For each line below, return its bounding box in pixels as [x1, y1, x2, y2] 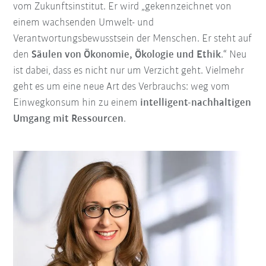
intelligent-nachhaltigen [140, 97, 252, 109]
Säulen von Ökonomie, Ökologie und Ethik [31, 49, 221, 61]
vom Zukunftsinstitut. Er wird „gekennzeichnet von [13, 1, 232, 13]
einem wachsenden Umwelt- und [13, 17, 154, 29]
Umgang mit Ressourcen [13, 113, 124, 125]
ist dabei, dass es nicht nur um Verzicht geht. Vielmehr [13, 65, 245, 77]
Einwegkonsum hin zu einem [13, 97, 141, 109]
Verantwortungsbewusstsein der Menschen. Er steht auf [13, 33, 252, 45]
